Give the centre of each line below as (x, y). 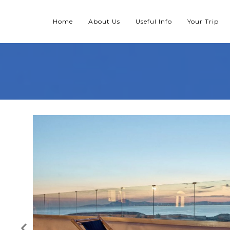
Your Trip (203, 21)
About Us (104, 21)
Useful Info (154, 21)
